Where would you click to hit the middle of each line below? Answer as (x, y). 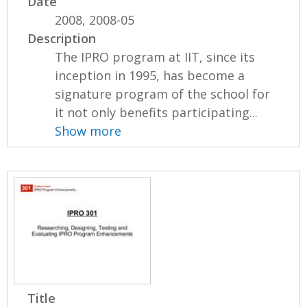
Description (62, 39)
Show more (88, 131)
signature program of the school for (163, 94)
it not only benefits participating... (157, 113)
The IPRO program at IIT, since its (155, 57)
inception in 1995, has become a (150, 76)
